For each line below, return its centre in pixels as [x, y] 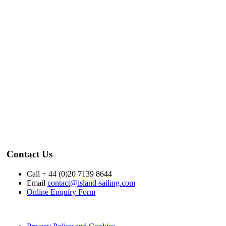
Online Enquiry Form [61, 192]
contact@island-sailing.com [91, 183]
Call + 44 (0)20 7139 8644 [69, 174]
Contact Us [30, 154]
